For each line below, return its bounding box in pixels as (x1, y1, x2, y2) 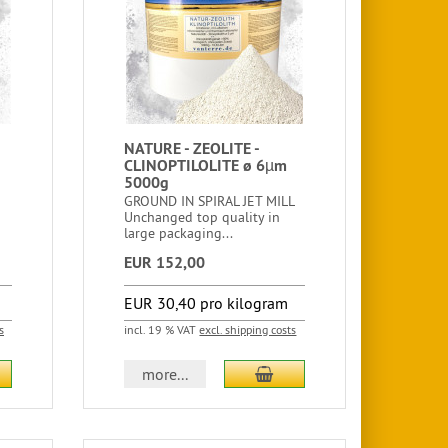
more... (142, 364, 189, 384)
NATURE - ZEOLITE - (124, 138, 260, 159)
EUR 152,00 (124, 252, 206, 273)
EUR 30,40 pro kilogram (124, 293, 289, 313)
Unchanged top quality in (124, 208, 281, 226)
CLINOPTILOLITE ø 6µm (124, 155, 288, 176)
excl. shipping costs (199, 322, 297, 337)
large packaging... (124, 224, 234, 242)
